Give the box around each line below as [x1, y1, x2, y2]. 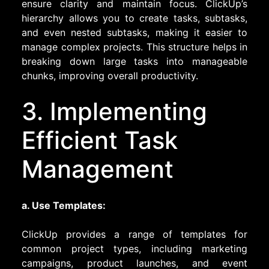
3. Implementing [22, 96, 207, 126]
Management [22, 154, 174, 184]
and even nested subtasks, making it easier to [22, 26, 247, 38]
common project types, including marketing [22, 242, 247, 255]
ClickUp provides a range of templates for [22, 228, 247, 240]
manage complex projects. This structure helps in [22, 40, 247, 53]
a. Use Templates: [22, 199, 106, 211]
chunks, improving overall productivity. [22, 69, 198, 82]
